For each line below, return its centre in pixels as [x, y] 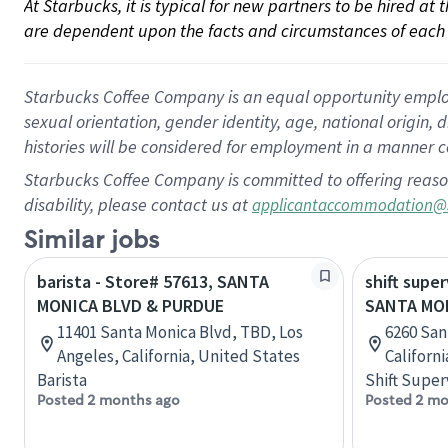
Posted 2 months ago [108, 400]
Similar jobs [91, 240]
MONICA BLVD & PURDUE [130, 305]
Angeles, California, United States [178, 356]
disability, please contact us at [138, 204]
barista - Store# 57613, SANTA [153, 281]
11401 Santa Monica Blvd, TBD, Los [180, 332]
